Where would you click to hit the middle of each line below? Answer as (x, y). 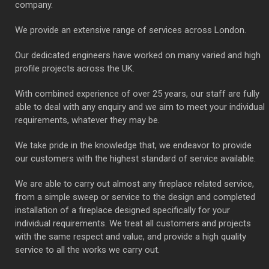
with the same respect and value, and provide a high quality (131, 236)
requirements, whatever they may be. (87, 120)
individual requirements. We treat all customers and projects (133, 223)
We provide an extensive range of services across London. (131, 30)
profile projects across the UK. (75, 68)
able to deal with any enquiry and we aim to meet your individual (140, 107)
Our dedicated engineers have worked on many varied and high (138, 55)
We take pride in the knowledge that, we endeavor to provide (133, 145)
